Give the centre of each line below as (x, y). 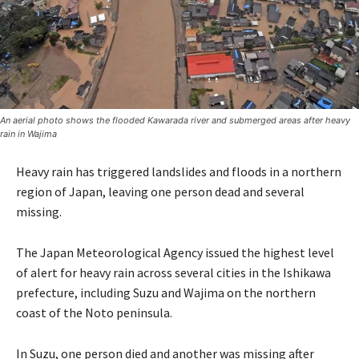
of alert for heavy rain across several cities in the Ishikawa (173, 273)
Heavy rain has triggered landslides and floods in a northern (179, 172)
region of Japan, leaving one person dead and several (160, 192)
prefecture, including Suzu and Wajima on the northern (166, 293)
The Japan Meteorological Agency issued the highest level (175, 253)
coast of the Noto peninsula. (94, 313)
